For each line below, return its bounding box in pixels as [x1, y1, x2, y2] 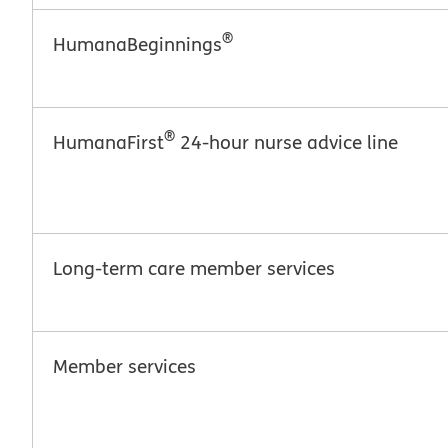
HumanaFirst [53, 128, 164, 155]
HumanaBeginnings [53, 30, 222, 57]
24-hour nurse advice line [175, 128, 398, 155]
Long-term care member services [53, 254, 335, 281]
